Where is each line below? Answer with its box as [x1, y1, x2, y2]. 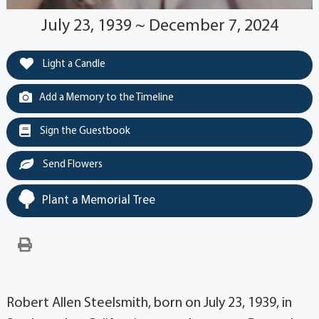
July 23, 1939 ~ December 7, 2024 [41, 17, 278, 35]
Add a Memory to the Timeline [38, 92, 174, 103]
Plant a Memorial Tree [41, 194, 155, 206]
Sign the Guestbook [37, 125, 130, 137]
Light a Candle [40, 58, 105, 70]
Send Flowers [40, 159, 103, 170]
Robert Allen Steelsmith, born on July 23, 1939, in [6, 296, 292, 310]
